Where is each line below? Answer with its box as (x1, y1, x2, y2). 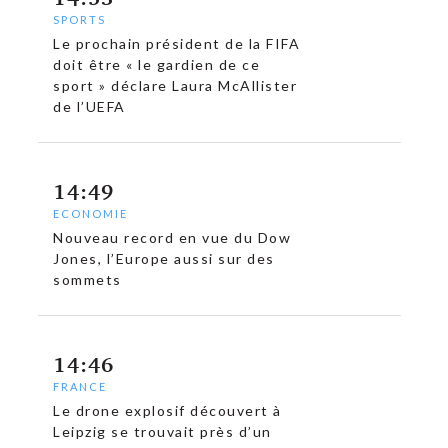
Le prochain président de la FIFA (53, 35, 301, 53)
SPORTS (53, 13, 107, 27)
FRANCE (53, 380, 108, 394)
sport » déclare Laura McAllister (53, 77, 298, 95)
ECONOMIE (53, 207, 129, 221)
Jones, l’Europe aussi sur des (53, 250, 275, 268)
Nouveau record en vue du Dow (53, 229, 292, 247)
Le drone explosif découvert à (53, 402, 282, 420)
